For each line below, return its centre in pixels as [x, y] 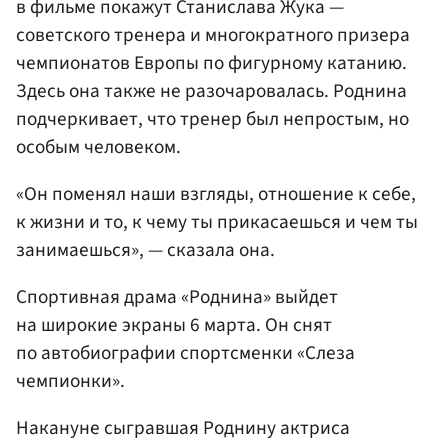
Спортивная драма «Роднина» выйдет [177, 297]
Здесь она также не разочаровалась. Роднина [211, 90]
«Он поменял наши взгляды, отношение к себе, [216, 193]
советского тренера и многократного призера [213, 34]
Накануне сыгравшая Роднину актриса [183, 428]
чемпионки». [70, 381]
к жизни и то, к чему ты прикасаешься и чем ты [217, 221]
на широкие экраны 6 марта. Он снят [174, 325]
